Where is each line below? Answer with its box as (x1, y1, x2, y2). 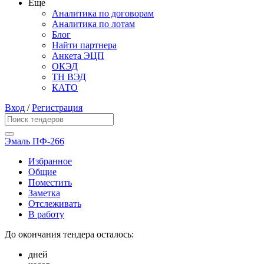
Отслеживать (28, 199, 81, 209)
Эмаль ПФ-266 (5, 136, 64, 147)
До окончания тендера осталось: (5, 229, 134, 240)
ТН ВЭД (52, 72, 86, 82)
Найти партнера (52, 40, 117, 51)
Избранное (28, 156, 72, 167)
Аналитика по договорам (52, 8, 154, 19)
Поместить (28, 177, 72, 188)
